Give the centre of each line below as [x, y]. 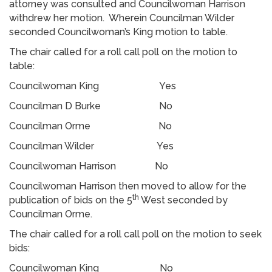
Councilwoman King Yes [101, 86]
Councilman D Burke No [99, 106]
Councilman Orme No [90, 126]
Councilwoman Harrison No [89, 166]
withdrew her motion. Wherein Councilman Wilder [122, 18]
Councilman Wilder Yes [91, 146]
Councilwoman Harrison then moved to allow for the [128, 186]
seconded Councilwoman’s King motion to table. [118, 32]
